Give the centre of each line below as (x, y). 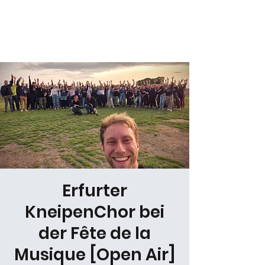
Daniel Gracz (50, 24)
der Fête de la (95, 233)
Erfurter (95, 191)
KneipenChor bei (95, 212)
